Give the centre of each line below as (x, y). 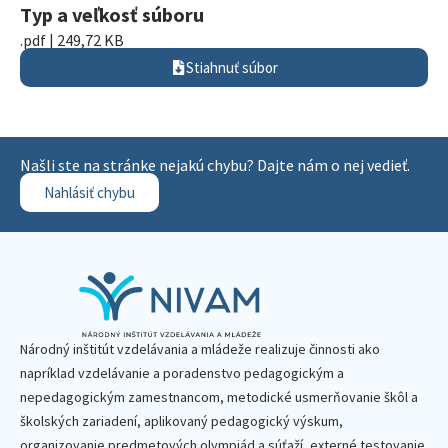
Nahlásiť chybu (89, 192)
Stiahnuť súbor (231, 67)
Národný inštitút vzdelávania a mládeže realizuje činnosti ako (200, 349)
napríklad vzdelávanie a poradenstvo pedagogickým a (182, 373)
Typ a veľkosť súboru (112, 14)
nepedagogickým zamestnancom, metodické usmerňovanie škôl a (219, 397)
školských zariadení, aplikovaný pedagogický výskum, (181, 421)
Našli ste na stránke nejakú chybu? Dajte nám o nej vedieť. (215, 165)
